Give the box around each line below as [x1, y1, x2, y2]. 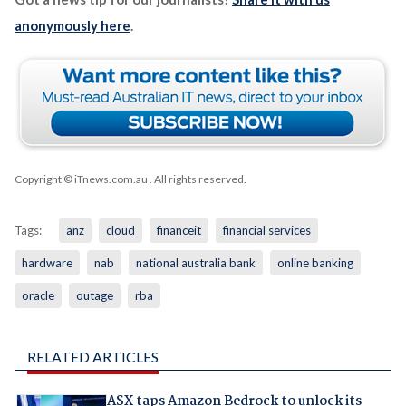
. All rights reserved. [147, 172, 246, 187]
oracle [21, 288, 54, 304]
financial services [222, 223, 311, 238]
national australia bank [135, 256, 256, 271]
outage [75, 288, 113, 304]
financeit [156, 223, 201, 238]
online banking [276, 256, 353, 271]
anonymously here [14, 17, 130, 34]
